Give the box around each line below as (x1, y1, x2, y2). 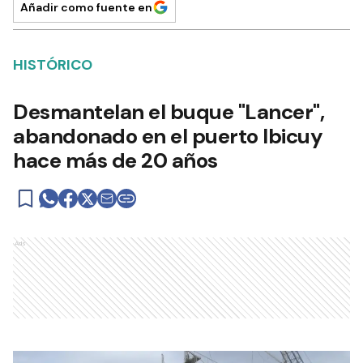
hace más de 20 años (13, 146, 218, 174)
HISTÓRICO (13, 54, 92, 75)
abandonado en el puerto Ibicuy (13, 122, 322, 150)
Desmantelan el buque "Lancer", (13, 97, 324, 126)
